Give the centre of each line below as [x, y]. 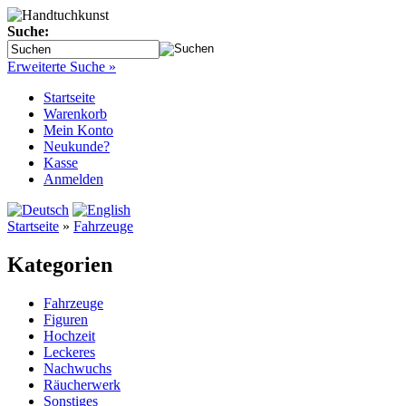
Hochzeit [69, 335]
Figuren [66, 319]
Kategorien [60, 264]
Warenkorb [75, 114]
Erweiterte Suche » [62, 67]
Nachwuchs [77, 368]
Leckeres [69, 352]
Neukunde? [77, 146]
